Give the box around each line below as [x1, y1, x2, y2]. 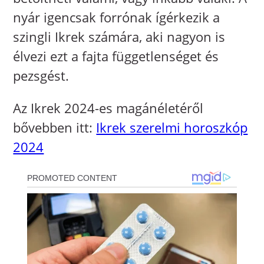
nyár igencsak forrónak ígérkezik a [13, 8, 220, 27]
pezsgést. [13, 67, 70, 85]
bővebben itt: [13, 118, 97, 137]
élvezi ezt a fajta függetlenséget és [13, 47, 219, 65]
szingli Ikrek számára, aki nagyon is [13, 28, 226, 46]
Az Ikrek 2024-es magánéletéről [13, 99, 204, 117]
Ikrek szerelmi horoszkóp [96, 118, 248, 137]
